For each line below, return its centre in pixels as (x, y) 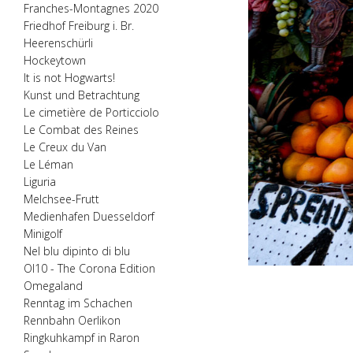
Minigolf (43, 234)
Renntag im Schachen (78, 303)
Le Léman (48, 164)
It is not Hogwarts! (69, 78)
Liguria (40, 182)
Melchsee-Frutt (61, 199)
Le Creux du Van (65, 147)
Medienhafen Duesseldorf (89, 216)
